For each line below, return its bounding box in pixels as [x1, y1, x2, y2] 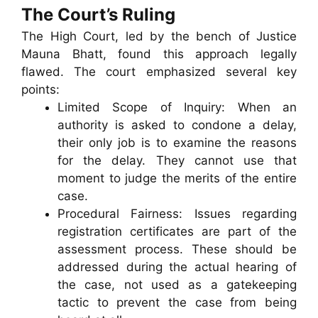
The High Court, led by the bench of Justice [21, 29, 297, 44]
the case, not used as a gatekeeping [57, 278, 297, 292]
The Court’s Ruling [21, 4, 175, 26]
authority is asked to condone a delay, [57, 118, 297, 133]
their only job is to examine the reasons [57, 136, 297, 150]
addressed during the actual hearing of [57, 260, 297, 275]
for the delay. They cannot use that [57, 153, 297, 168]
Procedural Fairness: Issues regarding [57, 207, 297, 221]
